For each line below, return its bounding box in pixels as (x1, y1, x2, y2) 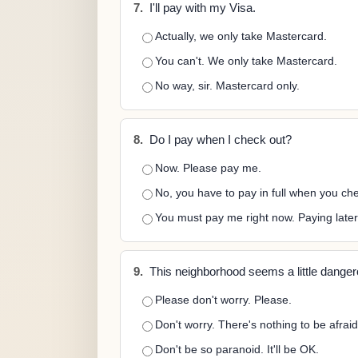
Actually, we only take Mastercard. (155, 30, 327, 42)
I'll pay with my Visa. (146, 2, 256, 14)
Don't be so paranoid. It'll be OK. (155, 343, 319, 356)
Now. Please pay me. (155, 161, 261, 174)
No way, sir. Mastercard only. (155, 79, 300, 92)
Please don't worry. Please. (155, 293, 292, 306)
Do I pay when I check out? (146, 133, 292, 146)
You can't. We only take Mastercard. (155, 54, 337, 67)
